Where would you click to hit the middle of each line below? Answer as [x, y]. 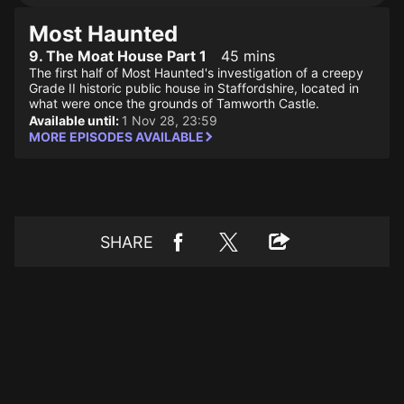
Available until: [75, 120]
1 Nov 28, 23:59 [170, 120]
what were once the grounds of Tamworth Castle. [174, 103]
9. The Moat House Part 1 [118, 56]
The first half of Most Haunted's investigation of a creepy [196, 73]
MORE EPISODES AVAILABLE [116, 137]
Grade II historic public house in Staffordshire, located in [194, 88]
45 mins [248, 56]
